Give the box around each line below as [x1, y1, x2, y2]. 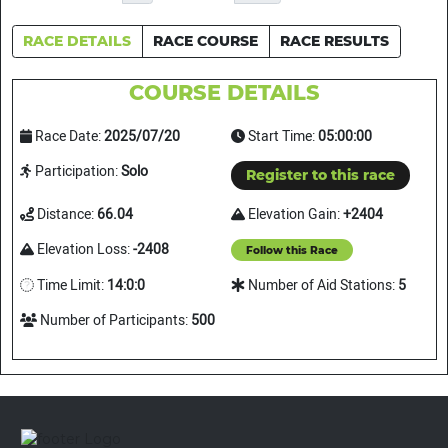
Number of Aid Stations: [245, 275, 398, 297]
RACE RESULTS [280, 31, 389, 50]
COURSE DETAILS [128, 80, 320, 106]
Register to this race [246, 165, 395, 184]
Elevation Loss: [33, 238, 133, 260]
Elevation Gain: [245, 203, 343, 225]
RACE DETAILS [23, 31, 131, 50]
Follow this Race [246, 243, 338, 257]
